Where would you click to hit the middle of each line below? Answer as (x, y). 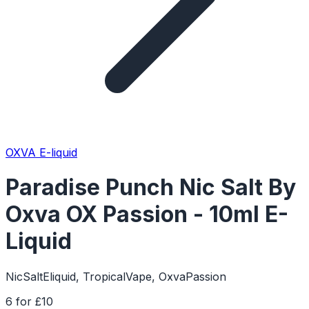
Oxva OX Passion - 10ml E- (147, 215)
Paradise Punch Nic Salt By (151, 188)
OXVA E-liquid (41, 152)
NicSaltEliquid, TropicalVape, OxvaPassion (116, 276)
